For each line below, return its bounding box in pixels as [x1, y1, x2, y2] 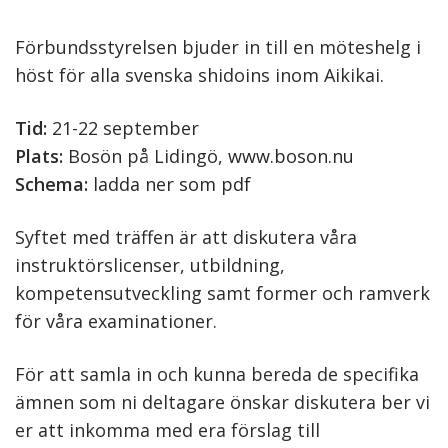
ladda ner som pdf [93, 172, 251, 197]
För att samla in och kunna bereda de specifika [15, 362, 419, 387]
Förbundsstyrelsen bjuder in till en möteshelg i [15, 35, 421, 60]
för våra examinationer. [15, 309, 217, 334]
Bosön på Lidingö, [63, 144, 228, 169]
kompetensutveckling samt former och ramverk [15, 281, 430, 306]
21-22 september [47, 116, 199, 141]
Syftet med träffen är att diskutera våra [15, 225, 357, 250]
